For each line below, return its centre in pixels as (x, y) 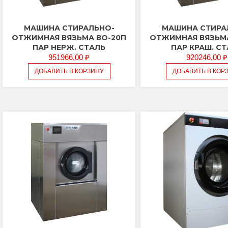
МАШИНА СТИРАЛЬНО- (69, 28)
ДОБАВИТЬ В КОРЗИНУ (69, 72)
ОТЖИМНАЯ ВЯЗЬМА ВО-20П (69, 38)
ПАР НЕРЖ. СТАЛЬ (69, 48)
